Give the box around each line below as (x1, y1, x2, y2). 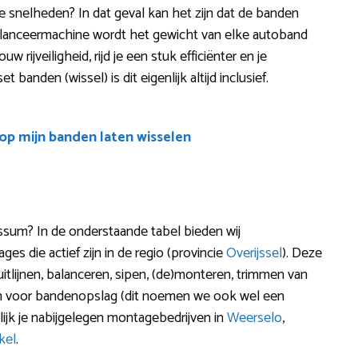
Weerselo (227, 305, 282, 330)
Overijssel (226, 241, 282, 265)
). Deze (282, 241, 322, 265)
